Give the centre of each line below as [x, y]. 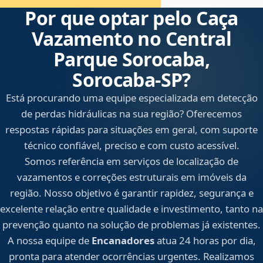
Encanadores [123, 241]
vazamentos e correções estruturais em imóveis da [131, 177]
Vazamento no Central [131, 39]
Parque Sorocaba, [131, 59]
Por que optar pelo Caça [131, 18]
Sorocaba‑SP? [131, 80]
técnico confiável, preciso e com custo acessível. [131, 146]
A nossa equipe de [49, 241]
